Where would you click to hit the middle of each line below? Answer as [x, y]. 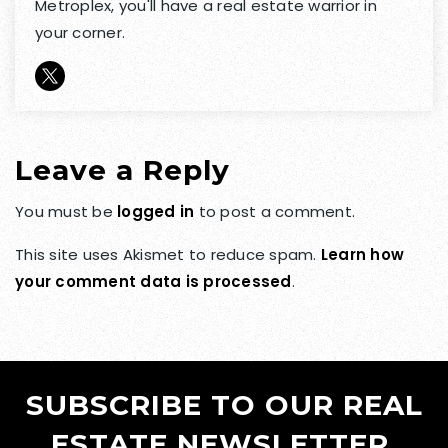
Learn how [362, 255]
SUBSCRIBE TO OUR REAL [224, 405]
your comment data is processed [153, 282]
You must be [66, 212]
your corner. [80, 33]
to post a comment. [274, 212]
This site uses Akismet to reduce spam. [168, 255]
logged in [156, 212]
